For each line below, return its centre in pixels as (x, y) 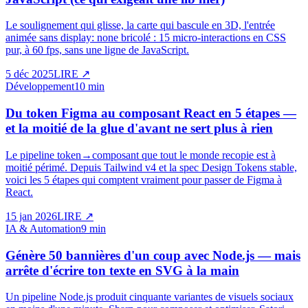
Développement (40, 87)
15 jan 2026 (31, 216)
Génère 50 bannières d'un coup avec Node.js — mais (153, 255)
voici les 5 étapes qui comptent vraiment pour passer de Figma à (144, 179)
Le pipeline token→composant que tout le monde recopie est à (141, 155)
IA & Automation (43, 228)
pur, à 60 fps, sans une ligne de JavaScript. (97, 50)
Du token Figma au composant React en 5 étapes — (151, 113)
